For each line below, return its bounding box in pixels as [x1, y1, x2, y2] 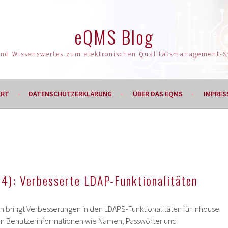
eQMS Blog [74, 23, 154, 50]
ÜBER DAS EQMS [132, 89, 183, 98]
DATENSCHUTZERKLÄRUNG [28, 89, 112, 98]
